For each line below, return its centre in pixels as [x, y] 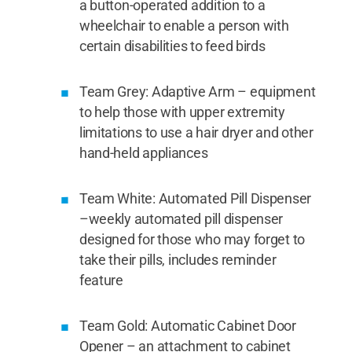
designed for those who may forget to [192, 239]
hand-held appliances [143, 153]
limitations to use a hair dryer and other [196, 132]
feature [101, 280]
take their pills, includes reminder [178, 260]
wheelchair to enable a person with [184, 26]
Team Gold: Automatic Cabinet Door [187, 326]
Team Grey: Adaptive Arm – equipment [197, 92]
